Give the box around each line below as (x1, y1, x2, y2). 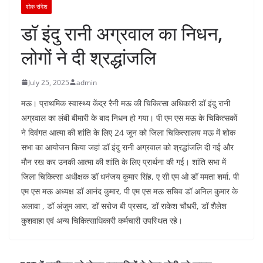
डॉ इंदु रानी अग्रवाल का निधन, (21, 20, 223, 46)
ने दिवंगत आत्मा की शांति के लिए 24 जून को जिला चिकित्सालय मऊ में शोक (21, 126, 235, 138)
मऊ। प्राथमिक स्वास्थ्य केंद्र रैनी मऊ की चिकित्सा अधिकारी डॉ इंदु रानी (21, 97, 230, 109)
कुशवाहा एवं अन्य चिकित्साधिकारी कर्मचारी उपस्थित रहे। (21, 214, 183, 226)
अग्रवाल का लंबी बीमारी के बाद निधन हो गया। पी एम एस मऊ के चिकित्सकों (21, 112, 237, 123)
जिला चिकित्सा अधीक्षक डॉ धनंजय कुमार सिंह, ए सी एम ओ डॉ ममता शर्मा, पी (21, 170, 239, 182)
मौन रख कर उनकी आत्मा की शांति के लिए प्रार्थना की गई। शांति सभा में (21, 156, 226, 167)
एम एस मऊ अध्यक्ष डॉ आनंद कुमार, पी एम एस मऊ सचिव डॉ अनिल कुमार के (21, 185, 238, 197)
